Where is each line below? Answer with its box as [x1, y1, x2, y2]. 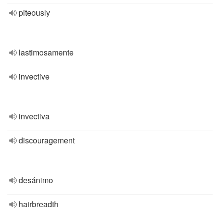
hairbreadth [19, 198, 58, 210]
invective [19, 71, 50, 82]
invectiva [19, 110, 50, 122]
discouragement [19, 135, 75, 146]
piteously [19, 7, 50, 18]
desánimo [19, 174, 53, 186]
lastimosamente [19, 47, 74, 58]
